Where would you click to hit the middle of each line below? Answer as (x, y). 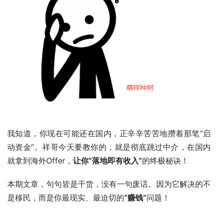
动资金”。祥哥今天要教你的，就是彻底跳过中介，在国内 (109, 147)
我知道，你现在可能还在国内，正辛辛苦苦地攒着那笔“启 (109, 134)
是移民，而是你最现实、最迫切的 (66, 198)
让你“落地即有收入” (108, 161)
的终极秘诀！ (165, 161)
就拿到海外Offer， (40, 161)
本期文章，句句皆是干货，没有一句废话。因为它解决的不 (109, 184)
